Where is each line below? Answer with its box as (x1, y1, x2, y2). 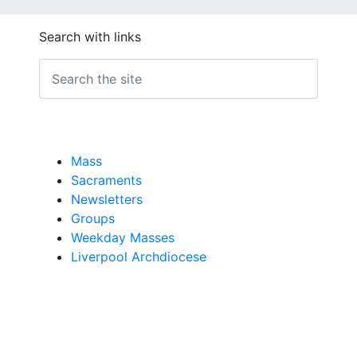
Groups (71, 210, 115, 226)
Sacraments (71, 172, 142, 188)
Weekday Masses (71, 229, 175, 245)
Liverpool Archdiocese (71, 249, 206, 265)
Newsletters (71, 191, 143, 207)
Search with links (39, 29, 141, 45)
